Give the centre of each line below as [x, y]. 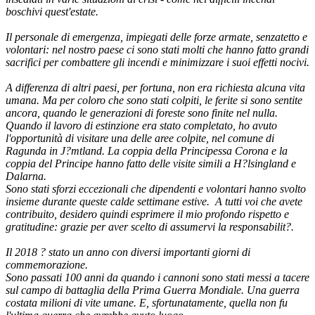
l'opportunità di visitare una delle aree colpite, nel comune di [140, 138]
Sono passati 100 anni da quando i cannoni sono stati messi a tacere [157, 277]
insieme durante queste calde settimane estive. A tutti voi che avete [154, 201]
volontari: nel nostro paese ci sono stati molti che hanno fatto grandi [157, 49]
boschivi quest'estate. [52, 11]
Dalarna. [26, 176]
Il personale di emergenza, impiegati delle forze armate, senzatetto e [156, 37]
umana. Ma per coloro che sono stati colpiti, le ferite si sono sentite [154, 100]
